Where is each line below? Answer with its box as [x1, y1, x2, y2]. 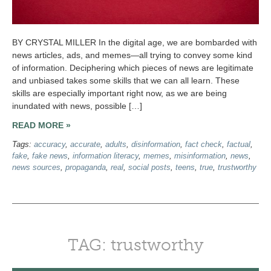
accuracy [34, 140, 65, 149]
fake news [32, 152, 68, 161]
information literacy [73, 152, 139, 161]
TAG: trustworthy [67, 235, 204, 255]
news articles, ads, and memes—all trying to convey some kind [12, 50, 252, 60]
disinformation [131, 140, 180, 149]
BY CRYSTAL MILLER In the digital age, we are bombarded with [12, 37, 257, 47]
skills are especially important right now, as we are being [12, 88, 227, 98]
